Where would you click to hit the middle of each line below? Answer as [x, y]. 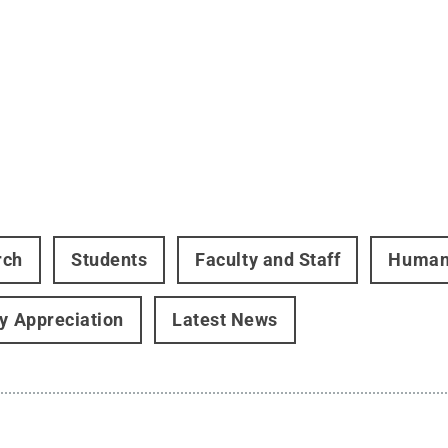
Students [109, 259]
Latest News [224, 319]
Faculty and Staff [268, 259]
